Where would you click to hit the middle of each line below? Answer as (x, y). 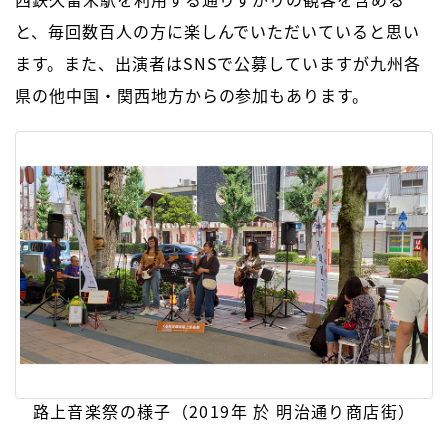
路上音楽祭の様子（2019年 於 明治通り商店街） (224, 411)
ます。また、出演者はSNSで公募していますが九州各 (218, 62)
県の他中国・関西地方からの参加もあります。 (192, 94)
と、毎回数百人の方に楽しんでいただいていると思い (218, 30)
